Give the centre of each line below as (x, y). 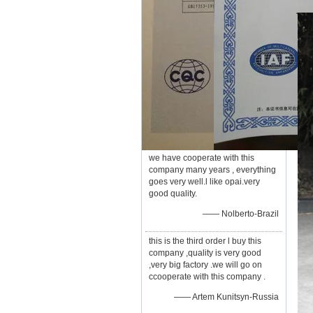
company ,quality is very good (205, 253)
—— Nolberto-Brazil (241, 214)
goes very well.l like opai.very (204, 182)
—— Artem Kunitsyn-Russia (226, 297)
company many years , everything (212, 170)
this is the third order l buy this (205, 241)
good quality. (173, 194)
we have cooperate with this (202, 158)
